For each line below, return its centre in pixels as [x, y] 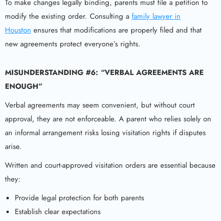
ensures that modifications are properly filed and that [116, 30]
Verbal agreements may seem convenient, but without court [100, 105]
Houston [18, 30]
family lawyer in [156, 17]
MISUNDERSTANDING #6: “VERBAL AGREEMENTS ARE [104, 73]
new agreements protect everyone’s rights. [73, 44]
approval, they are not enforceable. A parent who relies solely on [108, 119]
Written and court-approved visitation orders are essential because [110, 166]
